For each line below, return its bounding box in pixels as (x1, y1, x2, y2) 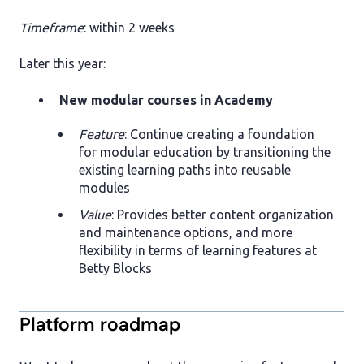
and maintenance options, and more (79, 224, 292, 240)
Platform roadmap (19, 311, 180, 339)
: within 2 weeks (84, 19, 175, 35)
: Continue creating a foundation (124, 126, 314, 141)
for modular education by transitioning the (79, 144, 331, 159)
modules (79, 180, 130, 195)
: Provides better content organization (111, 206, 334, 222)
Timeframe (19, 19, 84, 35)
